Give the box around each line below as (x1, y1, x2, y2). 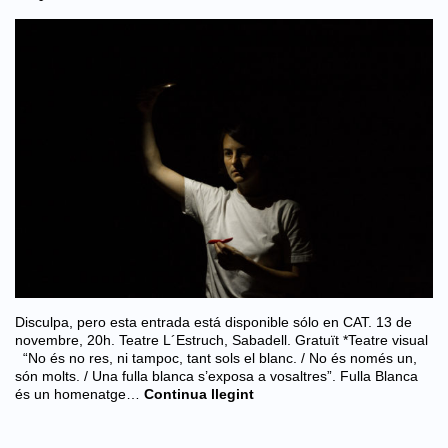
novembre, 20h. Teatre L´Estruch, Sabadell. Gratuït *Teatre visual (15, 331, 428, 348)
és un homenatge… (15, 385, 140, 402)
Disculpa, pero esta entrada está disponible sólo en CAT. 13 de (15, 313, 412, 330)
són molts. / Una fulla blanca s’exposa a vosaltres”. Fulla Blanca (15, 367, 418, 384)
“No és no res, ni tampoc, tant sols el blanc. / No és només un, (15, 349, 417, 366)
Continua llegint (144, 385, 254, 402)
